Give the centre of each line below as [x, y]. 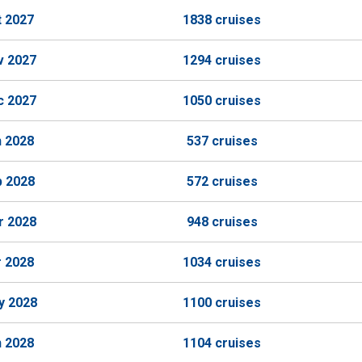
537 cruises [222, 141]
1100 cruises [222, 303]
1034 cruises [222, 262]
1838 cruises [222, 20]
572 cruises [222, 181]
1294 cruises [222, 60]
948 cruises [222, 222]
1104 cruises [222, 343]
